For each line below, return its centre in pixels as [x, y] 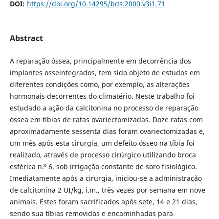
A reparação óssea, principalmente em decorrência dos [100, 61]
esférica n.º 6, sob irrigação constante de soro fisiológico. [103, 166]
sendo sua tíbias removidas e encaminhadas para [91, 213]
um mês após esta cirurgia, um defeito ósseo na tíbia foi [102, 143]
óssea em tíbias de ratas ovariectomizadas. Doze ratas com [106, 119]
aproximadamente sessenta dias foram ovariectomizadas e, [107, 131]
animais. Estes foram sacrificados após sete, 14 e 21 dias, [103, 201]
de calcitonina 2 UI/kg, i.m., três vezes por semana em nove [107, 190]
